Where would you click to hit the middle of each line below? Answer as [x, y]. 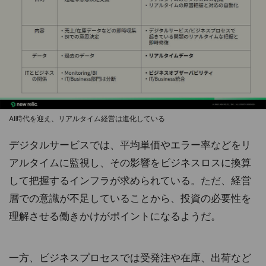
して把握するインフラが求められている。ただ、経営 [130, 181]
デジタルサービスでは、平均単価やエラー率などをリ [130, 145]
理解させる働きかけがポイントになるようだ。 [115, 216]
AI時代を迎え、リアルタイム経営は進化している [87, 119]
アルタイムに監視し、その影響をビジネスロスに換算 [130, 163]
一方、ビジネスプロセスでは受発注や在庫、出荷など [130, 258]
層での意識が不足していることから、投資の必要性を [130, 199]
